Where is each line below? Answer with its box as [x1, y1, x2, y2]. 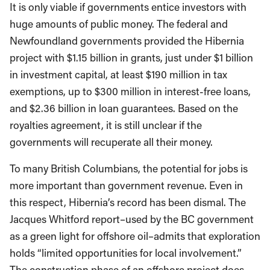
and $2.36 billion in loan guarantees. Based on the [10, 101, 238, 115]
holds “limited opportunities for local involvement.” [10, 246, 242, 260]
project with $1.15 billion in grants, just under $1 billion [10, 51, 253, 64]
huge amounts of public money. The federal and [10, 17, 228, 31]
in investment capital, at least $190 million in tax [10, 67, 227, 81]
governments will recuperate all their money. [10, 135, 213, 149]
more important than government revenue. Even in [10, 178, 243, 192]
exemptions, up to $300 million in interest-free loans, [10, 84, 251, 98]
